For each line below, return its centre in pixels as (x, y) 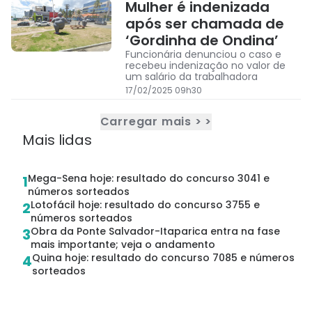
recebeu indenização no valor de (147, 66)
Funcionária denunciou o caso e (203, 55)
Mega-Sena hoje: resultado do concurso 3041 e (149, 179)
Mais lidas (57, 140)
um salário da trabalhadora (192, 77)
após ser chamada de (205, 24)
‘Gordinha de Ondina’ (202, 41)
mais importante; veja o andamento (123, 245)
